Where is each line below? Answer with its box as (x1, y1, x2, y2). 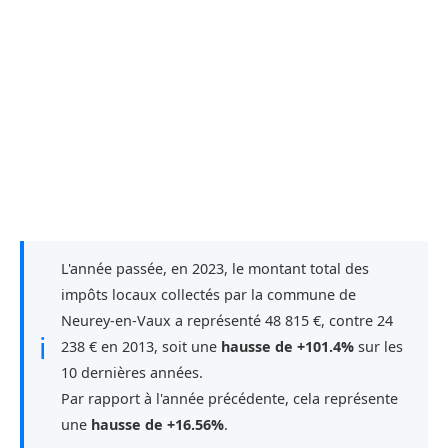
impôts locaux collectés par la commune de (61, 285, 356, 305)
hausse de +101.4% (221, 337, 354, 357)
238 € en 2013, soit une (61, 337, 221, 357)
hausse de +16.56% (91, 415, 224, 435)
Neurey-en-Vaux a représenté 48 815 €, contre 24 (61, 311, 393, 331)
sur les (354, 337, 403, 357)
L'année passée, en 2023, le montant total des (61, 259, 369, 279)
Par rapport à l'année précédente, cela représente (61, 389, 398, 409)
